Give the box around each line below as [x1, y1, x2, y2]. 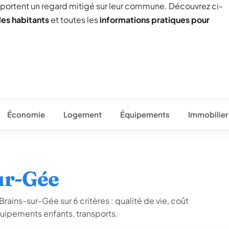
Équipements [120, 109, 170, 119]
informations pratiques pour [100, 14, 210, 25]
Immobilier [188, 109, 228, 119]
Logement [63, 109, 102, 119]
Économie [7, 109, 45, 119]
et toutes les [49, 14, 100, 25]
